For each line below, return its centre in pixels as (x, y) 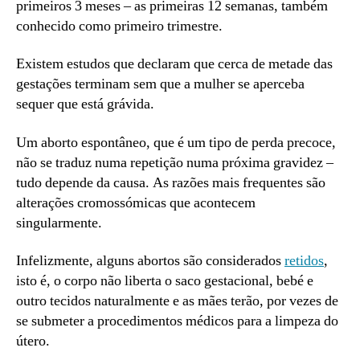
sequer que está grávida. (85, 104)
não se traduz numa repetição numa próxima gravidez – (175, 162)
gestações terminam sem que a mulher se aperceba (160, 84)
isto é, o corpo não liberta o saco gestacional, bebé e (165, 281)
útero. (33, 341)
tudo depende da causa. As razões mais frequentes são (171, 182)
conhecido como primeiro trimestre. (119, 26)
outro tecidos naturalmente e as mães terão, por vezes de (177, 301)
